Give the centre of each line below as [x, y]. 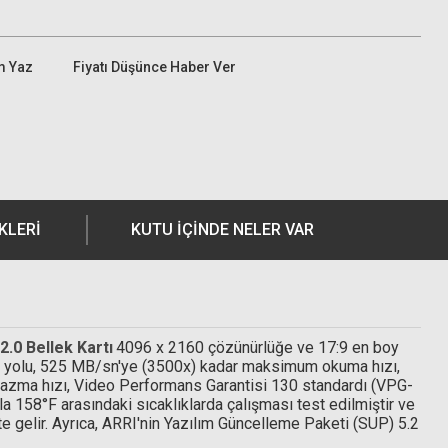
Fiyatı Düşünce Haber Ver [154, 66]
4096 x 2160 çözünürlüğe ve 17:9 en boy [257, 347]
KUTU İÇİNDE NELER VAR [222, 229]
